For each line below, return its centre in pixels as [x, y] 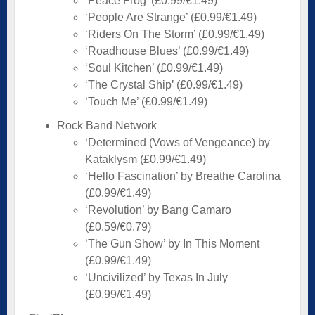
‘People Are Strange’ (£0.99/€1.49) [171, 17]
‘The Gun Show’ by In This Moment [172, 243]
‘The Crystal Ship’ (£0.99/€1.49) [164, 84]
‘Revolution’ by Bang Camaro [158, 210]
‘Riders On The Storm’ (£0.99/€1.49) [175, 34]
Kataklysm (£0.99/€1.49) [146, 159]
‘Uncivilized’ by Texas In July [156, 277]
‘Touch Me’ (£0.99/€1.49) [146, 101]
